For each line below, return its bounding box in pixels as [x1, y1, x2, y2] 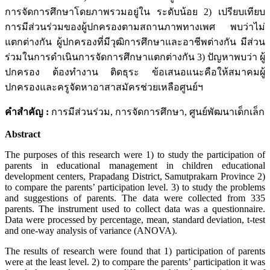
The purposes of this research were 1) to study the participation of [5, 149, 265, 160]
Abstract [5, 129, 40, 140]
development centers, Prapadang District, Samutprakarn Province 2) [5, 171, 265, 182]
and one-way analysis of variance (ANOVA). [5, 225, 177, 236]
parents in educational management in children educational [5, 160, 265, 171]
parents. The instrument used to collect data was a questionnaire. [5, 204, 265, 215]
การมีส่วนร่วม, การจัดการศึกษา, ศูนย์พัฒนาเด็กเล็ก [49, 107, 265, 118]
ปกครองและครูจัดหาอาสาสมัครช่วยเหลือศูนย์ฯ [5, 82, 203, 93]
